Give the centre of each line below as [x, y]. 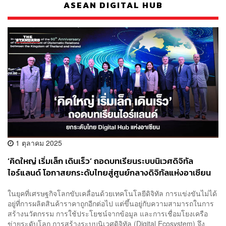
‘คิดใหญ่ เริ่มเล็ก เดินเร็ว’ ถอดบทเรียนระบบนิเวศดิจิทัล [100, 161]
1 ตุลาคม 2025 [38, 143]
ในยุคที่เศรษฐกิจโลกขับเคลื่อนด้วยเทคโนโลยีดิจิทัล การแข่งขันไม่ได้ [112, 193]
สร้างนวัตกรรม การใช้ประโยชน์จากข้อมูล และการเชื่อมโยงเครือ [108, 214]
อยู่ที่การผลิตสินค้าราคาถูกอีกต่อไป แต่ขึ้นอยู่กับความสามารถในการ [111, 204]
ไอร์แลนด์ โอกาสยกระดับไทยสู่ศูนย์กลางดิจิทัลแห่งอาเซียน [109, 173]
